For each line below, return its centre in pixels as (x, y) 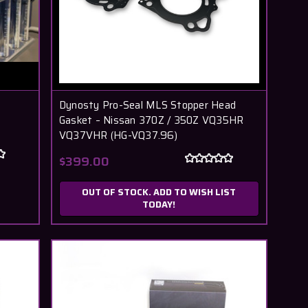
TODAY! (159, 205)
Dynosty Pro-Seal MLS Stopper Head (147, 106)
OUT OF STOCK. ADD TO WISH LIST (159, 192)
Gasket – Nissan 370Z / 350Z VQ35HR (151, 121)
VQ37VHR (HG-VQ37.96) (118, 136)
